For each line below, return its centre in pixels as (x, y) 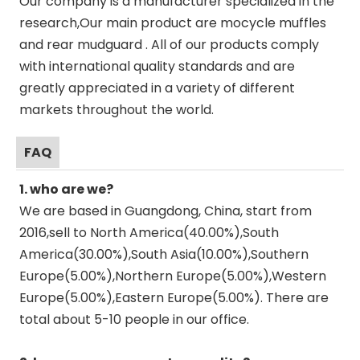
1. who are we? (66, 189)
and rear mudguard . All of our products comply (169, 45)
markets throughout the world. (117, 110)
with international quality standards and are (157, 66)
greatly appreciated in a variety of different (157, 88)
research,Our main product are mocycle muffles (173, 23)
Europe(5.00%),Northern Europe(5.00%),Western (173, 276)
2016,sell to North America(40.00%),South (149, 233)
